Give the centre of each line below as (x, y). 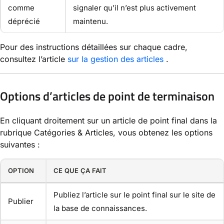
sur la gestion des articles (115, 59)
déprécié (24, 21)
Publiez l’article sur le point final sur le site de (134, 194)
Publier (21, 201)
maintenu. (90, 21)
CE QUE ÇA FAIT (80, 170)
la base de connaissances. (100, 208)
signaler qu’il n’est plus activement (134, 7)
